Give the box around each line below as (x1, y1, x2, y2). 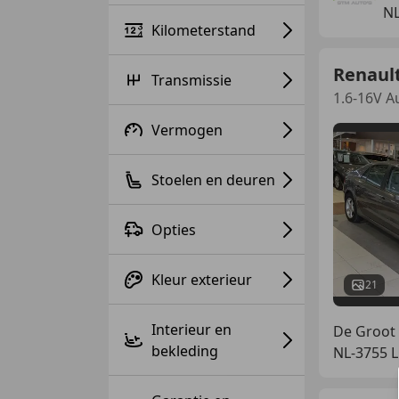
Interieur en (151, 319, 232, 339)
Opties (151, 219, 196, 240)
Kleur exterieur (151, 269, 252, 289)
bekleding (151, 340, 218, 361)
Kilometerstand (151, 20, 256, 40)
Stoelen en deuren (151, 169, 275, 190)
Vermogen (151, 119, 223, 140)
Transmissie (151, 69, 232, 90)
